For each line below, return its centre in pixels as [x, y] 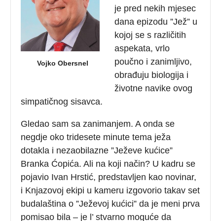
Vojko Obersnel [63, 63]
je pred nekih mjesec [155, 8]
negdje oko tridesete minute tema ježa [96, 137]
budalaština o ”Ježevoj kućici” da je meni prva [110, 203]
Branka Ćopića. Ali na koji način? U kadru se [108, 164]
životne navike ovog [154, 88]
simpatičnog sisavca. [62, 101]
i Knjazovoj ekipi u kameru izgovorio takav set [110, 190]
